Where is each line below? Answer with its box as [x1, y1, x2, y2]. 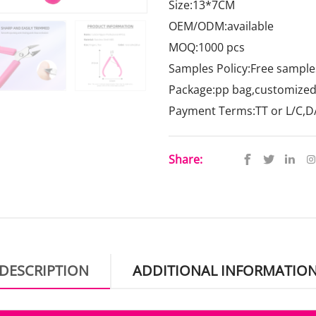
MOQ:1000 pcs [169, 39, 245, 55]
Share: [169, 152, 202, 167]
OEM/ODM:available [169, 18, 274, 34]
